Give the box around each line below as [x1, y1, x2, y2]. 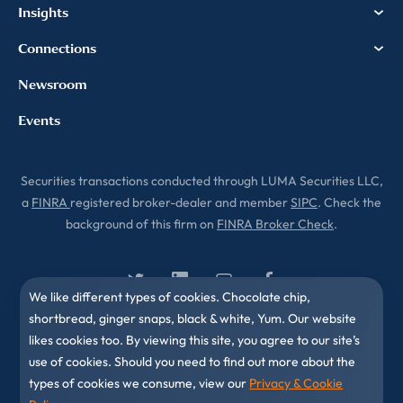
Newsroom [18, 76, 87, 94]
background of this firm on [66, 216, 217, 232]
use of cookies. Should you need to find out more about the [29, 354, 356, 370]
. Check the [318, 194, 381, 210]
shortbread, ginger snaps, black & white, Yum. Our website [29, 310, 357, 327]
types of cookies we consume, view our [29, 375, 250, 391]
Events [18, 112, 60, 130]
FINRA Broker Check [217, 216, 334, 232]
